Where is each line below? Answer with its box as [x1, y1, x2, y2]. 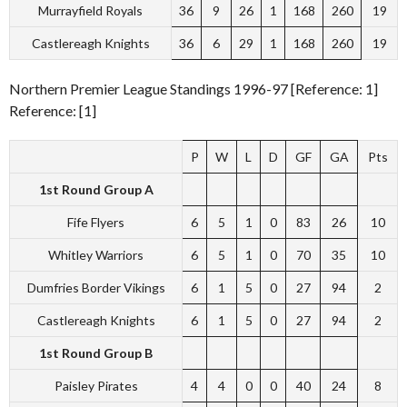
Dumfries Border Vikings [26, 280, 165, 295]
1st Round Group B [39, 345, 153, 361]
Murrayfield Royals [38, 3, 143, 18]
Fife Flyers [67, 214, 124, 230]
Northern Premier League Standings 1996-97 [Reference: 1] [9, 80, 378, 97]
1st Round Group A [38, 182, 154, 197]
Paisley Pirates [54, 378, 138, 393]
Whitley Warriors [48, 247, 144, 263]
